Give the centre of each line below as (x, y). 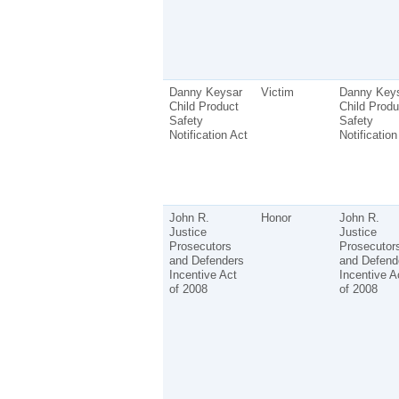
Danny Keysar (205, 92)
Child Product (204, 106)
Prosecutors (200, 246)
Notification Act (208, 134)
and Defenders (206, 260)
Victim (277, 92)
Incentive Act (203, 274)
